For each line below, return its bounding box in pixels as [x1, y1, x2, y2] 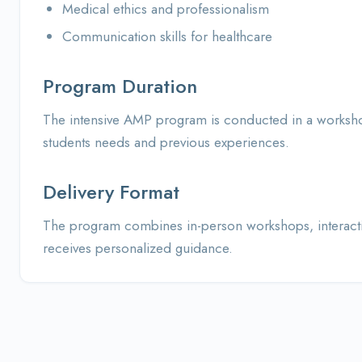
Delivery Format [43, 178, 179, 206]
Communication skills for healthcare [62, 27, 272, 46]
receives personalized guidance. [43, 238, 233, 258]
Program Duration [43, 72, 197, 100]
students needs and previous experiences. [43, 133, 289, 152]
